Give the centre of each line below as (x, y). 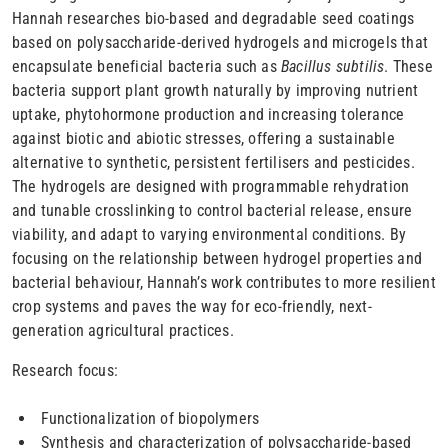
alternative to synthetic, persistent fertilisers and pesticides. (213, 162)
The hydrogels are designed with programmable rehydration (211, 186)
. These (408, 66)
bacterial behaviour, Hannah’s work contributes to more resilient (224, 282)
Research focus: (65, 370)
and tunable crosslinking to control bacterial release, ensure (212, 210)
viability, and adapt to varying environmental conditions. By (209, 234)
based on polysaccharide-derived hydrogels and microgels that (220, 42)
